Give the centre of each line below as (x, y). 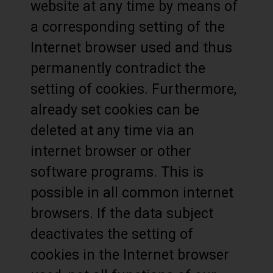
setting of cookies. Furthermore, (133, 89)
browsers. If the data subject (122, 214)
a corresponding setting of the (128, 27)
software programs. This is (117, 172)
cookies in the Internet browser (130, 255)
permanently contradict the (118, 69)
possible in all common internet (132, 193)
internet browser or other (111, 151)
